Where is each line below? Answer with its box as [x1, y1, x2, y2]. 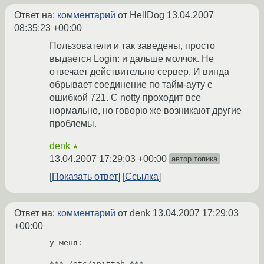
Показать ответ [52, 171, 118, 182]
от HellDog [115, 10, 167, 21]
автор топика [171, 154, 217, 164]
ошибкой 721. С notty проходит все [49, 93, 201, 103]
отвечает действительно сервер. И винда [49, 67, 229, 77]
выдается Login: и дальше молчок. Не [49, 54, 214, 64]
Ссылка [125, 171, 159, 182]
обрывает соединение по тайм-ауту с [49, 80, 212, 90]
